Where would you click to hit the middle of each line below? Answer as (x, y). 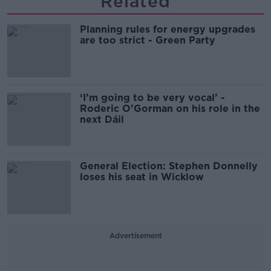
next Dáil (102, 119)
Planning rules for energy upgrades (168, 29)
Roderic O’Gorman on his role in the (170, 109)
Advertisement (135, 236)
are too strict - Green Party (148, 40)
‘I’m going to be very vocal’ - (152, 98)
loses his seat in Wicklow (142, 177)
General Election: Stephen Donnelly (169, 166)
